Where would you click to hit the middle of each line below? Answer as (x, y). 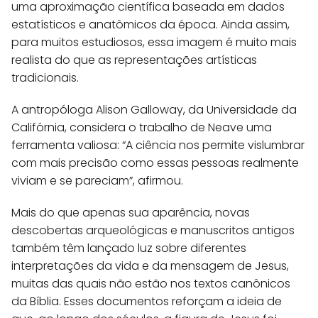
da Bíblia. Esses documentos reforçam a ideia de (147, 301)
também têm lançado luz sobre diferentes (129, 248)
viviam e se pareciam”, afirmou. (97, 180)
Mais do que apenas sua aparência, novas (131, 212)
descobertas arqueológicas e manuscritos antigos (153, 230)
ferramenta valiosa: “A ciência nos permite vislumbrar (158, 145)
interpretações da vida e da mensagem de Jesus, (150, 265)
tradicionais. (45, 77)
